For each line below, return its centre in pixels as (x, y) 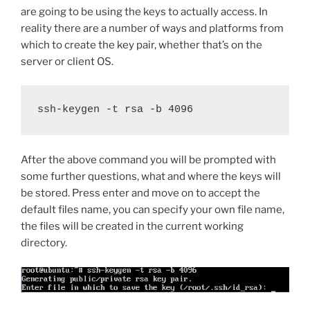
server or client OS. (67, 61)
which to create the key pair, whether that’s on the (142, 45)
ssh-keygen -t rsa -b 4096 (115, 110)
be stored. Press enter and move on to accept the (140, 193)
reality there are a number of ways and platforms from (152, 28)
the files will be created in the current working (132, 227)
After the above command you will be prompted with (148, 160)
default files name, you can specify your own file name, (153, 210)
